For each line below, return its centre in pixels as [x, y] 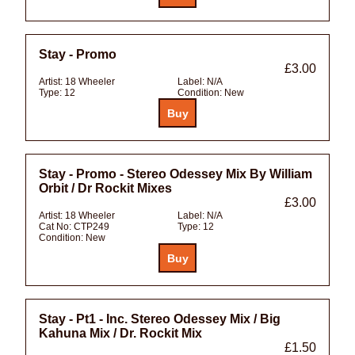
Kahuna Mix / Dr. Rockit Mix [120, 333]
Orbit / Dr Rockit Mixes [105, 189]
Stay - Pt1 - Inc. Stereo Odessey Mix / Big [160, 319]
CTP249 [92, 227]
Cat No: [56, 227]
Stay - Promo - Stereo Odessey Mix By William [176, 174]
